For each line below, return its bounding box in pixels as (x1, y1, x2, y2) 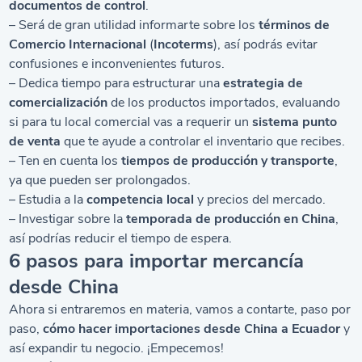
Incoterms (154, 36, 214, 53)
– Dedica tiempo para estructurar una (9, 74, 224, 92)
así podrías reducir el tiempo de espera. (9, 229, 233, 247)
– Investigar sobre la (9, 210, 127, 228)
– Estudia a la (9, 191, 87, 208)
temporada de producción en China (126, 210, 336, 228)
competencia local (86, 191, 198, 208)
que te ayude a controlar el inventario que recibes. (61, 133, 346, 150)
